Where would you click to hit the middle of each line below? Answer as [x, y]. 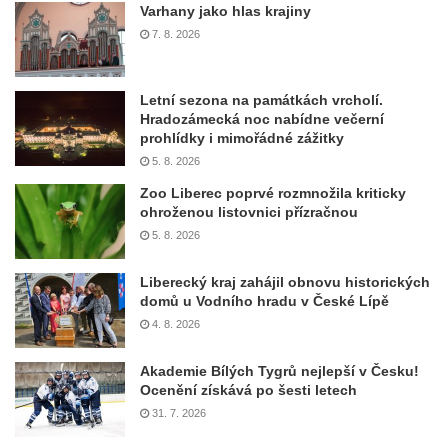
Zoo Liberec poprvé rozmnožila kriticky [273, 193]
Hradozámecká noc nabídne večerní [262, 119]
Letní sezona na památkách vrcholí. [261, 100]
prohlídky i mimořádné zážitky [242, 138]
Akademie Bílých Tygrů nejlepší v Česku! [279, 371]
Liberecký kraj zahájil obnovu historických [285, 282]
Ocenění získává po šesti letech [248, 390]
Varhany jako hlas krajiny [225, 11]
